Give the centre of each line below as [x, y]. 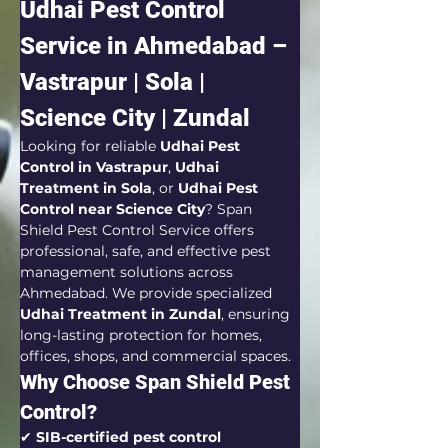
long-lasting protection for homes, [143, 335]
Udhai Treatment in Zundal [120, 314]
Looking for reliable [90, 146]
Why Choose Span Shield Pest [157, 382]
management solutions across [128, 272]
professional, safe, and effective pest [147, 251]
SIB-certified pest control [130, 437]
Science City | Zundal [135, 118]
